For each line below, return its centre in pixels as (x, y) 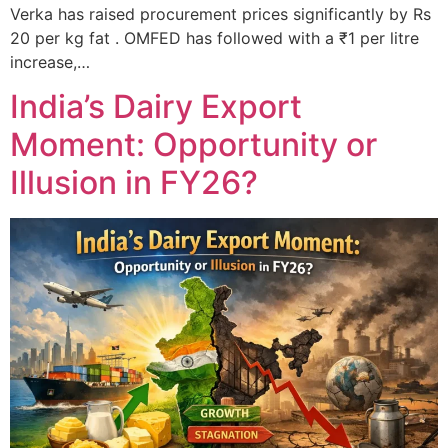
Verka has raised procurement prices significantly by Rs (220, 13)
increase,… (50, 61)
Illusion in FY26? (134, 183)
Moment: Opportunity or (193, 145)
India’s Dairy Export (156, 107)
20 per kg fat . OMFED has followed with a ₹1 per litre (214, 37)
